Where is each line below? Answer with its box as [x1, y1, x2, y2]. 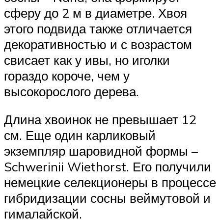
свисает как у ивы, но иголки [4, 52, 170, 68]
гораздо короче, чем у [4, 67, 130, 83]
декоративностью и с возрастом [4, 36, 192, 52]
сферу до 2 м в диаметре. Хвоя [4, 4, 187, 21]
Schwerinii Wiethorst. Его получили [4, 159, 211, 175]
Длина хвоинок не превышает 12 [4, 111, 196, 128]
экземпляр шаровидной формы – [4, 143, 198, 159]
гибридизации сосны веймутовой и [4, 190, 211, 206]
